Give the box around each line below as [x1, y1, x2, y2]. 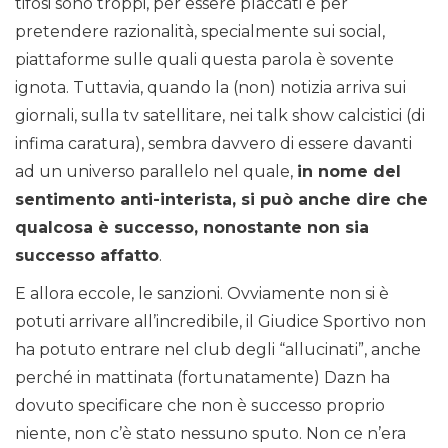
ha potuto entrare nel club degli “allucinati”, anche [15, 340, 421, 360]
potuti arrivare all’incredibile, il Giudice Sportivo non [15, 312, 426, 332]
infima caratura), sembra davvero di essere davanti [15, 134, 412, 154]
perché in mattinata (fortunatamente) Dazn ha [15, 368, 390, 388]
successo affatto [15, 246, 159, 266]
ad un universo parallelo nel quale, [15, 162, 297, 182]
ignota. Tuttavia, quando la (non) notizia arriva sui [15, 78, 406, 98]
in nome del [297, 162, 401, 182]
